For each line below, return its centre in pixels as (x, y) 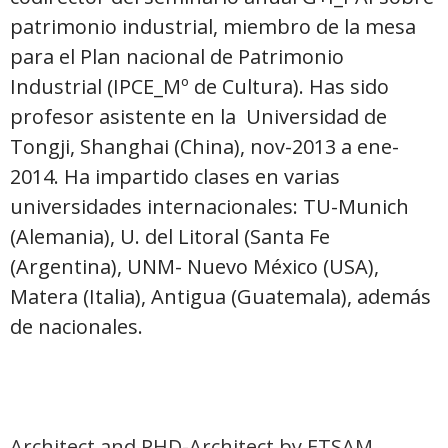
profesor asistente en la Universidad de (198, 116)
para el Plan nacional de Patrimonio (177, 56)
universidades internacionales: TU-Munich (209, 206)
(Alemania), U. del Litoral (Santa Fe (170, 236)
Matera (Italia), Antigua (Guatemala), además (220, 296)
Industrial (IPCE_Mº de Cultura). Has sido (199, 86)
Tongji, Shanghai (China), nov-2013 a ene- (204, 146)
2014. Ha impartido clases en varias (175, 176)
